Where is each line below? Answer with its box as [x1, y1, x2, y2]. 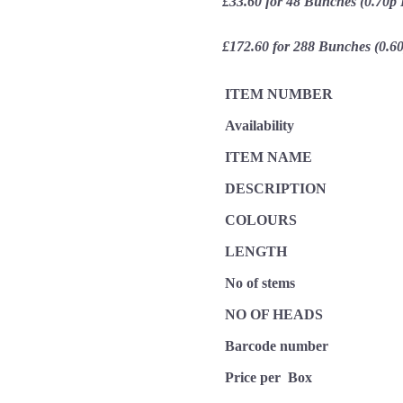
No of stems [225, 275, 296, 291]
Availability [225, 118, 295, 134]
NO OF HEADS [225, 307, 324, 323]
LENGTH [225, 244, 288, 260]
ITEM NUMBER [225, 86, 334, 103]
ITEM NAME [225, 149, 313, 166]
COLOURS [225, 212, 298, 228]
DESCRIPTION [225, 181, 327, 197]
